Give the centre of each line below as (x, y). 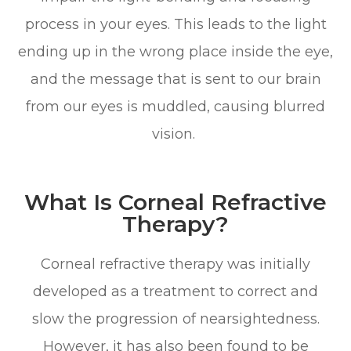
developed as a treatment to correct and (175, 291)
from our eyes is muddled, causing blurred (175, 106)
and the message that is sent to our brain (175, 79)
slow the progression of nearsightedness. (175, 318)
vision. (175, 134)
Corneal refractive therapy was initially (175, 264)
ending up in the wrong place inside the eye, (175, 51)
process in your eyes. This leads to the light (175, 24)
